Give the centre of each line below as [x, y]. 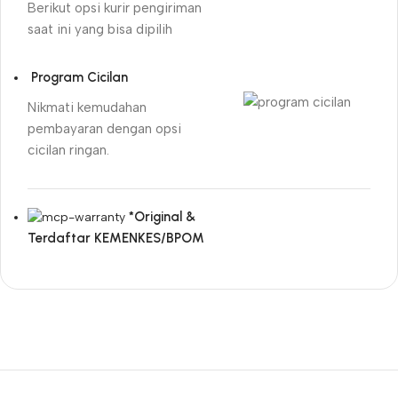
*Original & [162, 216]
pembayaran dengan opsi [104, 128]
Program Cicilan [80, 77]
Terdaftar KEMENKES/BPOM [116, 239]
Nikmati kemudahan [87, 107]
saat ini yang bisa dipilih [100, 29]
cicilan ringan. [68, 150]
